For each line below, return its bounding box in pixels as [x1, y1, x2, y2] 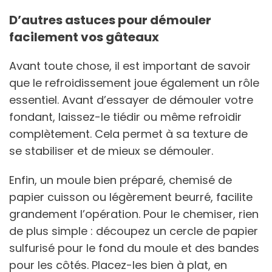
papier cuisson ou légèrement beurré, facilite [9, 189, 253, 205]
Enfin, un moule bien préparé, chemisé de [9, 172, 232, 188]
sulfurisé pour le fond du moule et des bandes [9, 240, 259, 256]
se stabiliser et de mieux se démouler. [9, 143, 216, 158]
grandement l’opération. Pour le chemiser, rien [9, 206, 259, 222]
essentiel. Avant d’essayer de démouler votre [9, 92, 253, 107]
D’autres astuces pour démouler [9, 11, 211, 29]
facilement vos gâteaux [9, 28, 159, 46]
